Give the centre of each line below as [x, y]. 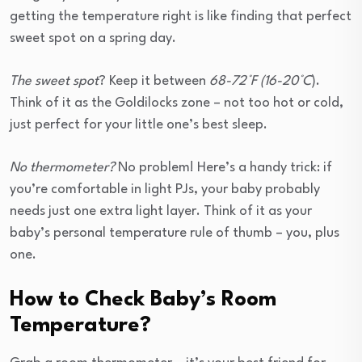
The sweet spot [54, 81]
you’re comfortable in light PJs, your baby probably [165, 189]
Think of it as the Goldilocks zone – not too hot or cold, [177, 103]
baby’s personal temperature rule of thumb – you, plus [175, 233]
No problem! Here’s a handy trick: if [223, 167]
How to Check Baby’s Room [143, 299]
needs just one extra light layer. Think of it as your [161, 211]
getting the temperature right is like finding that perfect [181, 16]
